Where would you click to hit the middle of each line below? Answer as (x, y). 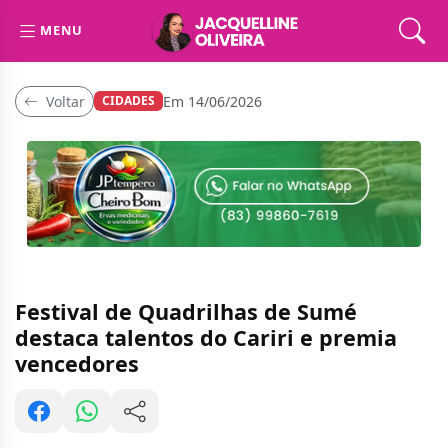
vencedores (77, 364)
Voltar (63, 101)
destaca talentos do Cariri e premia (206, 338)
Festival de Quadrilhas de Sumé (186, 312)
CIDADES (128, 101)
